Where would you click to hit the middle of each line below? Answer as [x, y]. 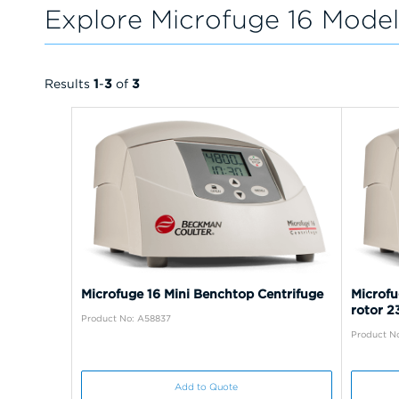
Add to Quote [207, 387]
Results [69, 83]
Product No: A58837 [126, 318]
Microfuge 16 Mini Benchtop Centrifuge [202, 293]
